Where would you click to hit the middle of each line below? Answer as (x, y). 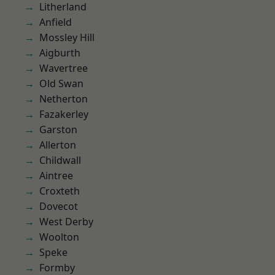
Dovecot (59, 206)
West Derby (66, 222)
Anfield (56, 22)
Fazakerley (64, 114)
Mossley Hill (67, 37)
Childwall (60, 160)
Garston (58, 130)
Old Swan (61, 83)
